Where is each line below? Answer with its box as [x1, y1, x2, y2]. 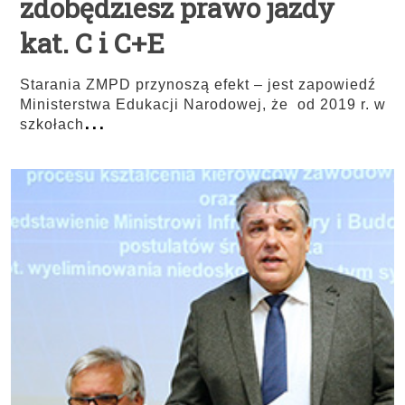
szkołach [20, 117, 84, 132]
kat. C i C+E [20, 25, 165, 61]
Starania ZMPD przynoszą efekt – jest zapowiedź [20, 77, 376, 92]
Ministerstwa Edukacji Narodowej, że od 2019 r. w [20, 97, 386, 112]
